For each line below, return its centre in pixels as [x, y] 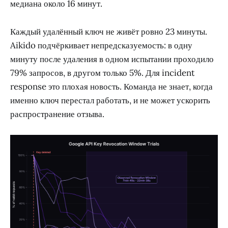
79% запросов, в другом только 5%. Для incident [103, 73]
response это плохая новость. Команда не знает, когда [111, 86]
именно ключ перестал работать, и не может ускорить [110, 100]
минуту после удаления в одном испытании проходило [112, 59]
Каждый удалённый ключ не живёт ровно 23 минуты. [109, 31]
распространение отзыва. [57, 114]
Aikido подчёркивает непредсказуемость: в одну [101, 45]
